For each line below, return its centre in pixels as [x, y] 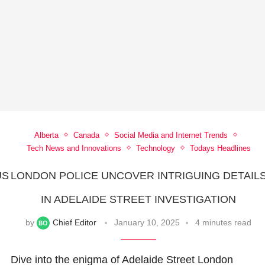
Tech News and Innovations [74, 148]
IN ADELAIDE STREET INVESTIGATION [139, 199]
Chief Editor [75, 222]
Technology [155, 148]
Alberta [47, 135]
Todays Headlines [220, 148]
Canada [87, 135]
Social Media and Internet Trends [171, 135]
